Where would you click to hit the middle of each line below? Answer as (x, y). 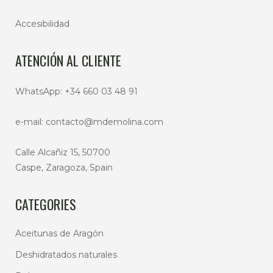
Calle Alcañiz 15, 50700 (63, 152)
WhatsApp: (40, 91)
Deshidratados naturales (66, 255)
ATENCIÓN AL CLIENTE (68, 60)
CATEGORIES (46, 204)
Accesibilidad (42, 24)
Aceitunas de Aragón (59, 233)
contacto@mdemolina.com (105, 122)
